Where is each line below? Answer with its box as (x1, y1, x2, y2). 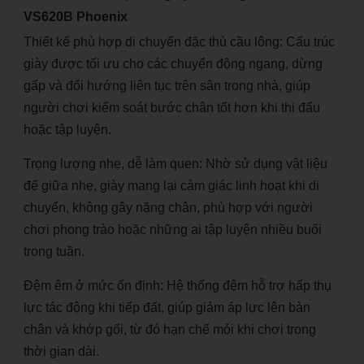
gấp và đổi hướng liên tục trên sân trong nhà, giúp (24, 79, 310, 93)
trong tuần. (24, 245, 84, 258)
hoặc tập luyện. (24, 123, 111, 136)
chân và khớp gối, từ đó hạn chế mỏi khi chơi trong (24, 323, 316, 336)
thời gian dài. (24, 344, 99, 358)
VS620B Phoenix (24, 10, 128, 24)
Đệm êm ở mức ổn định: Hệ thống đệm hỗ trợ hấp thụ (24, 279, 331, 292)
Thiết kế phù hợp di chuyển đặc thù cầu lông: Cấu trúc (24, 35, 335, 49)
